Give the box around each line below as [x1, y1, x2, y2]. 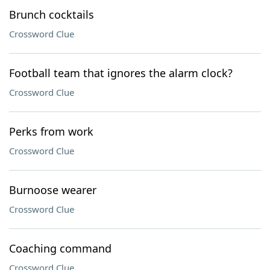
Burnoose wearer [9, 183, 96, 197]
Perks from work [9, 124, 93, 139]
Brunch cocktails [9, 7, 94, 22]
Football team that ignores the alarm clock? [9, 66, 233, 80]
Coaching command [9, 241, 111, 256]
